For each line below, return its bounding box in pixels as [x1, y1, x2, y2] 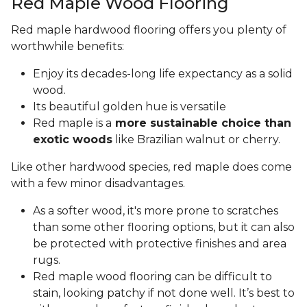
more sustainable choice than [112, 116, 291, 130]
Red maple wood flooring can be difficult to [33, 270, 272, 284]
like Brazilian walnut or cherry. [112, 133, 283, 147]
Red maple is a [33, 116, 112, 130]
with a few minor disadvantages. [11, 177, 188, 191]
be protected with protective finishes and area [33, 237, 286, 251]
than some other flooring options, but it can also [33, 221, 295, 234]
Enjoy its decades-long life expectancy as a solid [33, 67, 293, 81]
